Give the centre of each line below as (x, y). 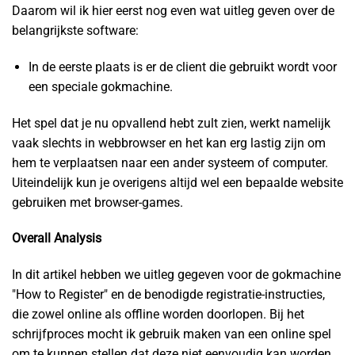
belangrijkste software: (75, 31)
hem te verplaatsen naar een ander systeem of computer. (170, 162)
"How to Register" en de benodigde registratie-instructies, (168, 295)
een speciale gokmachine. (100, 86)
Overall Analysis (57, 239)
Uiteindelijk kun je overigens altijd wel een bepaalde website (177, 182)
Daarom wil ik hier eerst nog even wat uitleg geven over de (173, 11)
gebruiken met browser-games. (97, 202)
